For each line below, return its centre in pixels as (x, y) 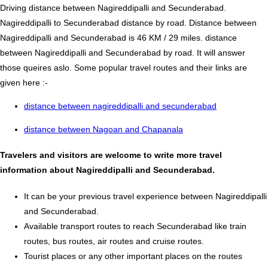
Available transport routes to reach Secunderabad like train (135, 226)
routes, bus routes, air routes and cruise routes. (114, 241)
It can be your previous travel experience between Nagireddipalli (145, 197)
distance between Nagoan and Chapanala (103, 129)
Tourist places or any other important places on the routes (133, 256)
